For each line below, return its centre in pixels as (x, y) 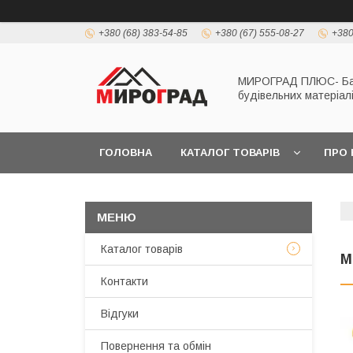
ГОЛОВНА (126, 152)
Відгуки (120, 314)
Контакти (124, 281)
